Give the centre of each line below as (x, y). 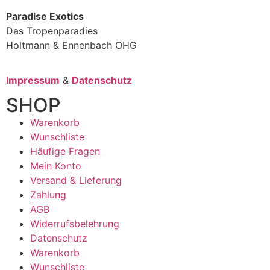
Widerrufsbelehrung (75, 224)
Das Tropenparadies (52, 30)
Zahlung (48, 195)
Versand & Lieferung (76, 181)
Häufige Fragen (65, 152)
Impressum (33, 80)
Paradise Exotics (45, 16)
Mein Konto (56, 166)
